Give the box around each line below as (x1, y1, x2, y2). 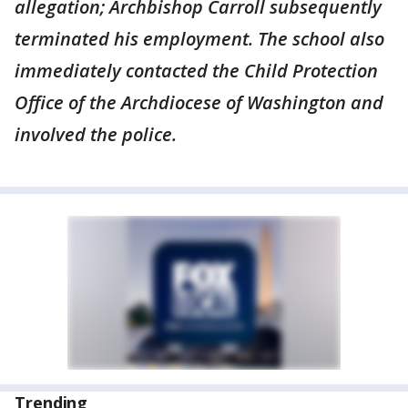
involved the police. (15, 122, 177, 147)
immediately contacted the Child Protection (15, 58, 378, 83)
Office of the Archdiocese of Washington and (15, 90, 383, 115)
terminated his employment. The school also (15, 26, 384, 51)
